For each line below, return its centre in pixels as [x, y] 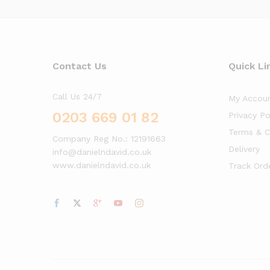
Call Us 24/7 [77, 96]
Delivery [244, 149]
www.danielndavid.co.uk [102, 165]
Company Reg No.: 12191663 [109, 138]
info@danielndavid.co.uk [102, 152]
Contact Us [80, 66]
